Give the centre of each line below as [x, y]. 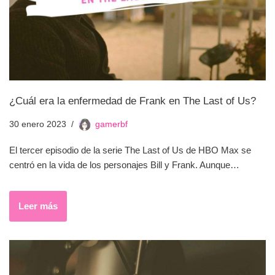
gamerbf [111, 124]
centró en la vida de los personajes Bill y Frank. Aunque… [126, 165]
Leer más [38, 206]
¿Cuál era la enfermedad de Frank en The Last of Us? [133, 100]
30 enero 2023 [38, 124]
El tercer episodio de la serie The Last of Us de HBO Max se [130, 150]
